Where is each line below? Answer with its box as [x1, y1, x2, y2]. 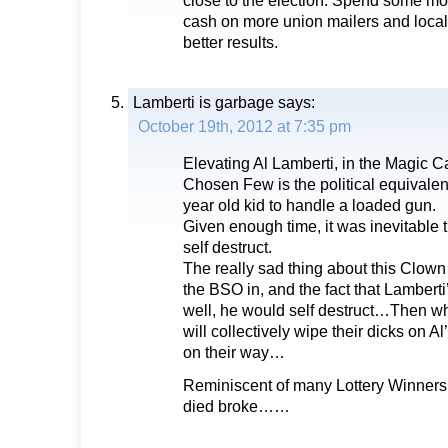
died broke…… [183, 397, 290, 416]
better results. [183, 33, 278, 52]
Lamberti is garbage [133, 93, 274, 112]
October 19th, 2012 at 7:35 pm [138, 117, 351, 136]
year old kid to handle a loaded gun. [183, 196, 436, 215]
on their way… [183, 343, 285, 362]
